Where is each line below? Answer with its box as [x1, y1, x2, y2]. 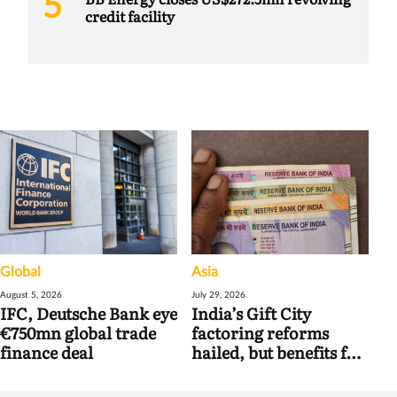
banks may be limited [191, 359, 352, 384]
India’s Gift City [191, 300, 311, 325]
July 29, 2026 [191, 290, 245, 300]
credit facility [85, 4, 175, 27]
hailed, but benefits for [191, 339, 364, 364]
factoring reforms [191, 320, 329, 345]
